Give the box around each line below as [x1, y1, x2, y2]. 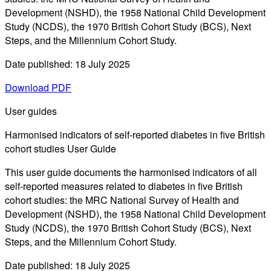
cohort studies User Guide [5, 142, 116, 156]
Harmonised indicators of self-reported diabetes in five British [5, 128, 265, 142]
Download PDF [5, 80, 71, 95]
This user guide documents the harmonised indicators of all [5, 165, 257, 180]
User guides [5, 104, 57, 119]
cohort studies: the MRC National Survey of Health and [5, 193, 239, 207]
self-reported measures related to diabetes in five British [5, 179, 243, 194]
